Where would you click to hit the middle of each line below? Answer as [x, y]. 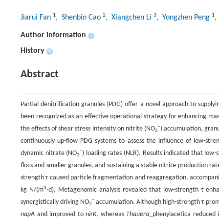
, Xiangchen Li [130, 18]
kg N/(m [32, 190]
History [33, 51]
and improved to [60, 214]
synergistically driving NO [55, 202]
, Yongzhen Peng [184, 18]
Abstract [40, 75]
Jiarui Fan [37, 18]
